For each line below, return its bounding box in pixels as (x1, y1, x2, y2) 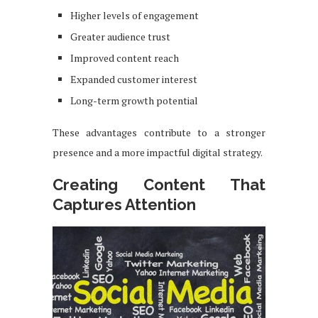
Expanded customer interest (70, 72, 197, 86)
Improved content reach (70, 50, 179, 65)
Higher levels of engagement (70, 8, 199, 22)
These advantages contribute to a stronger (53, 125, 265, 139)
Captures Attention (53, 194, 196, 214)
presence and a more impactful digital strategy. (53, 145, 263, 159)
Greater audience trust (70, 29, 170, 43)
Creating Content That (53, 175, 265, 194)
